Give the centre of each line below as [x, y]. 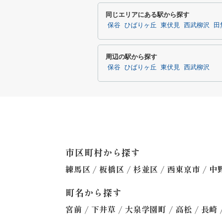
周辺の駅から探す [131, 57]
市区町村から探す [103, 152]
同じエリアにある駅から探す [147, 15]
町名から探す [94, 192]
